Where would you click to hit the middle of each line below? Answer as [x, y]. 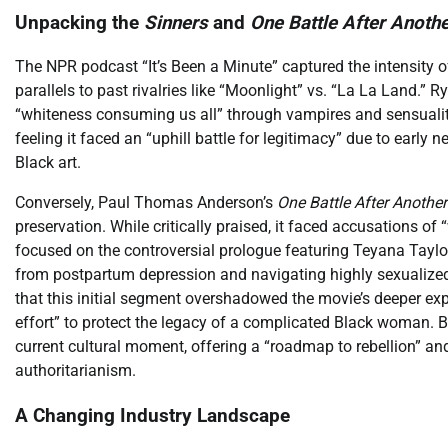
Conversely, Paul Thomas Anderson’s [146, 203]
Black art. [48, 163]
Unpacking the [79, 22]
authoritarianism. [75, 371]
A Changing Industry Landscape [152, 416]
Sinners [176, 22]
